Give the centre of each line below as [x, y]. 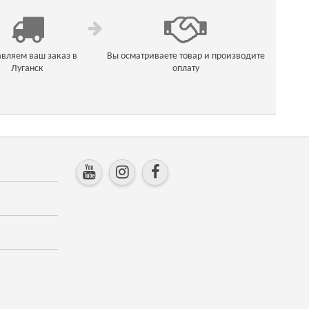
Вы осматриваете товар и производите [186, 56]
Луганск [27, 69]
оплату [186, 69]
